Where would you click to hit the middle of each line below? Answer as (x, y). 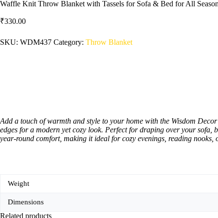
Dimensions (26, 202)
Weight (18, 183)
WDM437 (36, 42)
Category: (70, 42)
